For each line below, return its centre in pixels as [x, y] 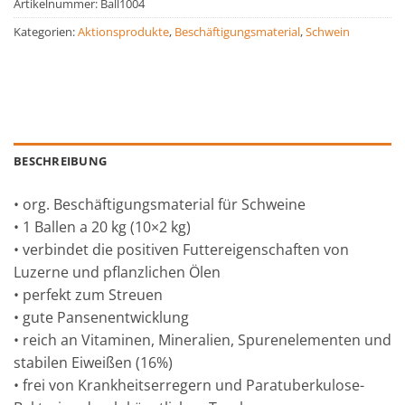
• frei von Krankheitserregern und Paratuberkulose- [189, 386]
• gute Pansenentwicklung [101, 318]
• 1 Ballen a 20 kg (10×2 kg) [102, 227]
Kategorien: [46, 32]
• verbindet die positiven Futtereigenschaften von [181, 250]
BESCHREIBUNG [61, 161]
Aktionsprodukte [123, 32]
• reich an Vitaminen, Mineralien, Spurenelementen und [202, 340]
